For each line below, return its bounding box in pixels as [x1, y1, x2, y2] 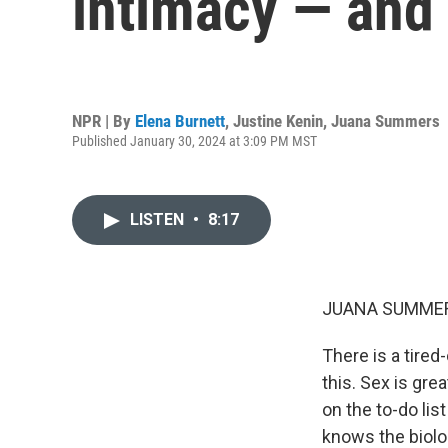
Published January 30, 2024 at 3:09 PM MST [72, 132, 317, 149]
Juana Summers [331, 110, 440, 131]
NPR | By [72, 110, 135, 131]
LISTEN [130, 210, 188, 229]
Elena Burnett [135, 110, 225, 131]
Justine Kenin [233, 110, 323, 131]
